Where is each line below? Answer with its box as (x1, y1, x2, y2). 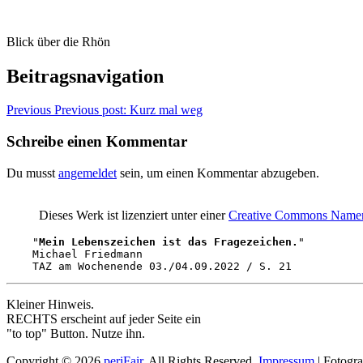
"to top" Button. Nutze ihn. (6, 326, 145, 340)
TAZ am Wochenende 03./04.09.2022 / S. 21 (6, 259, 292, 272)
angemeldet (58, 165, 117, 180)
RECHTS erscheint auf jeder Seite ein (6, 311, 201, 326)
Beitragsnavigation (6, 65, 164, 87)
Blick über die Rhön (6, 34, 110, 49)
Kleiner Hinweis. (6, 297, 94, 311)
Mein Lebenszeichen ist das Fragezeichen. (39, 235, 298, 248)
